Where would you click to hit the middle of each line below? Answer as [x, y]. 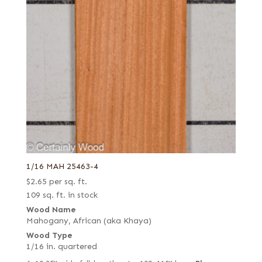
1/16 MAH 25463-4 [62, 167]
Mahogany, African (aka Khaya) [89, 221]
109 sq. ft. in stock [62, 195]
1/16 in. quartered [61, 247]
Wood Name [51, 210]
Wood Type [49, 236]
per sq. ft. [68, 182]
